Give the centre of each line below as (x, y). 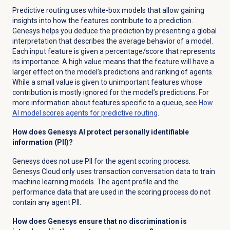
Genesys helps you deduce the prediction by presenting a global (114, 31)
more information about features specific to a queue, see (105, 103)
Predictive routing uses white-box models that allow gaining (108, 11)
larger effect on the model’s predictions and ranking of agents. (113, 72)
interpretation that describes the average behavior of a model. (112, 41)
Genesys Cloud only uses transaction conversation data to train (113, 172)
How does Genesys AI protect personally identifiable (100, 132)
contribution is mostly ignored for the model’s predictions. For (110, 93)
